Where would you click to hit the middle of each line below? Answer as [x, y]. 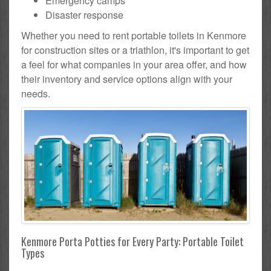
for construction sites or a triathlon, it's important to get [135, 50]
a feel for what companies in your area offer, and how [134, 64]
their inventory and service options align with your [127, 79]
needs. [36, 93]
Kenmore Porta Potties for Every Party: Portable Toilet [132, 242]
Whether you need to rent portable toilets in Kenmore [134, 35]
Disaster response [84, 15]
